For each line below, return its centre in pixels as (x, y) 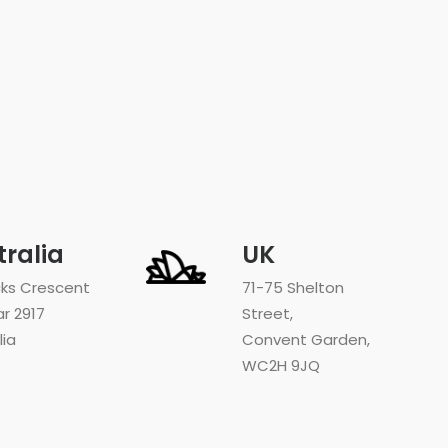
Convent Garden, (306, 339)
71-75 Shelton (293, 287)
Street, (267, 313)
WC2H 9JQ (281, 365)
